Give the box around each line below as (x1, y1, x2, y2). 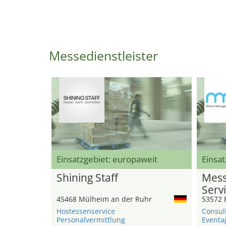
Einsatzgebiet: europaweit (56, 153, 157, 165)
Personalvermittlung (56, 215, 125, 225)
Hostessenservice (56, 206, 115, 216)
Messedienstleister (49, 47, 158, 64)
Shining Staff (56, 171, 118, 185)
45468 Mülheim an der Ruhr (56, 194, 152, 204)
